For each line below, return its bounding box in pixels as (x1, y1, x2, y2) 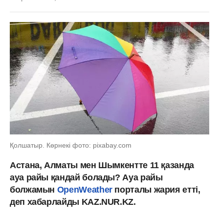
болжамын (10, 184, 57, 195)
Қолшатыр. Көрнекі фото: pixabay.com (10, 141, 131, 149)
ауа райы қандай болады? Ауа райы (10, 172, 163, 182)
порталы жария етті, (112, 184, 200, 195)
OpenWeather (57, 184, 112, 195)
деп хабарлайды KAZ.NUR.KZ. (10, 197, 136, 207)
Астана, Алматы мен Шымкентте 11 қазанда (10, 160, 194, 170)
